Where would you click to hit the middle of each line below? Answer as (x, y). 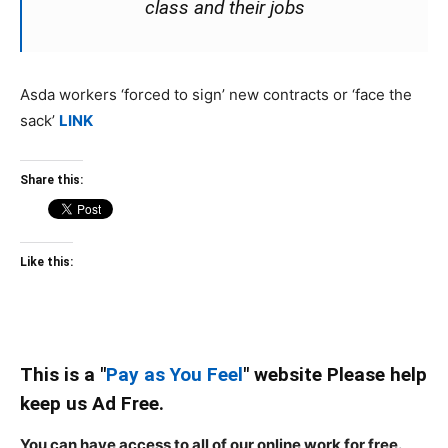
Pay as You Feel (174, 375)
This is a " (63, 375)
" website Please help (335, 375)
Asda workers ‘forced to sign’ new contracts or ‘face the (216, 95)
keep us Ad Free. (92, 404)
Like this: (46, 262)
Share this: (51, 180)
